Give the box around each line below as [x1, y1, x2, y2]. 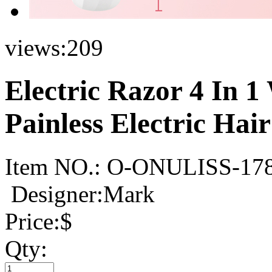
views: [5, 35, 67, 61]
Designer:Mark [11, 180, 155, 207]
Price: [5, 208, 60, 234]
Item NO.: [5, 153, 101, 180]
